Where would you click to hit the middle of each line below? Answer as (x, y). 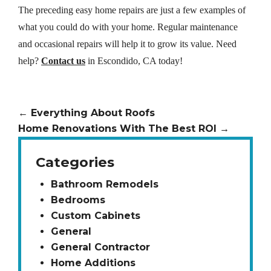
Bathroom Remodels (105, 184)
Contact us (63, 60)
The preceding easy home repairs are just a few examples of (132, 10)
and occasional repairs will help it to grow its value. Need (127, 44)
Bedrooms (78, 200)
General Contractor (100, 247)
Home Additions (93, 263)
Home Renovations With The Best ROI (119, 128)
